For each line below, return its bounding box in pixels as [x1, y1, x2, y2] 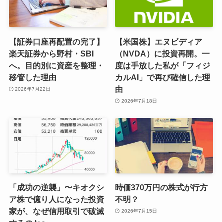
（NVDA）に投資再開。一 [115, 49, 210, 58]
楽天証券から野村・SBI [8, 49, 94, 58]
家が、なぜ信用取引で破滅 [8, 206, 104, 216]
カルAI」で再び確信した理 [115, 72, 211, 82]
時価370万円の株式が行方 [115, 182, 208, 192]
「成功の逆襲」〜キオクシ [8, 182, 104, 192]
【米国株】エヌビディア [115, 37, 203, 46]
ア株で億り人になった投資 [8, 194, 104, 204]
